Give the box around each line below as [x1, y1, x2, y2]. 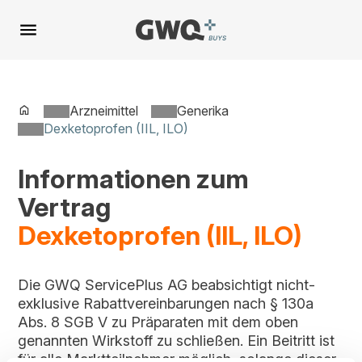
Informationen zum [18, 163, 250, 195]
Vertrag [18, 192, 112, 223]
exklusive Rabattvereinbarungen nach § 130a [18, 295, 314, 312]
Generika [177, 103, 229, 119]
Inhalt [17, 44, 50, 61]
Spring [17, 17, 57, 33]
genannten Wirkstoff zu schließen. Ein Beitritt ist [18, 332, 335, 349]
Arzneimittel [69, 103, 139, 119]
